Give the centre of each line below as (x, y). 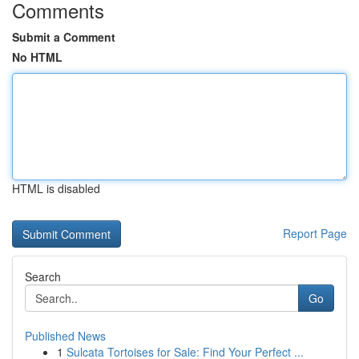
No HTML (37, 57)
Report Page (315, 233)
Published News (65, 336)
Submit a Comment (64, 37)
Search (43, 276)
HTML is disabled (56, 188)
